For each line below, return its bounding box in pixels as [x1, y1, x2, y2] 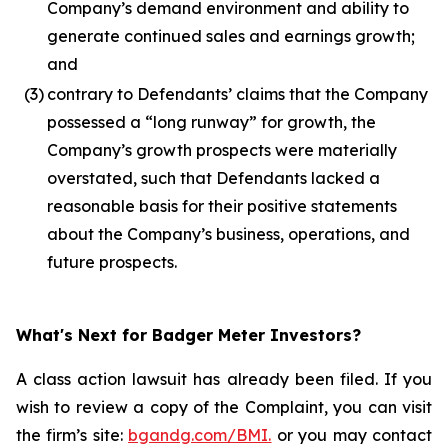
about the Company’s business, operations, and [47, 224, 410, 244]
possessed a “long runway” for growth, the [47, 112, 376, 132]
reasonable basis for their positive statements [47, 196, 397, 216]
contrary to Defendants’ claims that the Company [47, 84, 428, 104]
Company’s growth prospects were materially [47, 140, 397, 160]
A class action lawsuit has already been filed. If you [16, 369, 432, 389]
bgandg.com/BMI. [128, 425, 272, 445]
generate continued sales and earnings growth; [47, 26, 415, 46]
